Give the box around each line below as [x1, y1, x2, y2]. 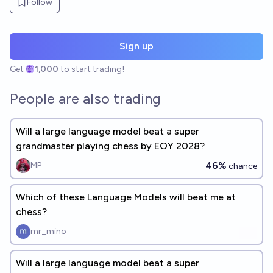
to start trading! [60, 64, 125, 74]
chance [227, 161, 257, 171]
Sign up [119, 40, 154, 52]
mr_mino [30, 226, 66, 236]
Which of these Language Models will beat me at [16, 191, 236, 203]
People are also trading [10, 90, 161, 107]
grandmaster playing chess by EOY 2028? [16, 140, 205, 152]
